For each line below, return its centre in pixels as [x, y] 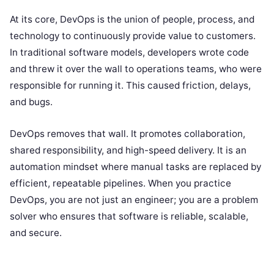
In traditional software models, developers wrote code [129, 52]
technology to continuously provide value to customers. [133, 35]
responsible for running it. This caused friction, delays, [130, 85]
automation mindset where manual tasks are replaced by [135, 166]
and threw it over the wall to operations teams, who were [136, 68]
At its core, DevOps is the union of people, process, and [132, 19]
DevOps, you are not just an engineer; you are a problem [134, 199]
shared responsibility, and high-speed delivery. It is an [128, 150]
